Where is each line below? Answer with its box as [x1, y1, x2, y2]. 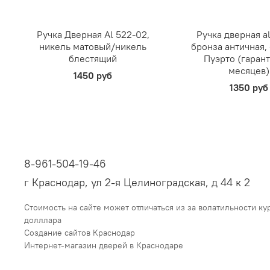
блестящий [69, 52, 118, 65]
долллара [24, 215, 61, 226]
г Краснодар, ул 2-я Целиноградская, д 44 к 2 [24, 175, 250, 190]
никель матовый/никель [39, 40, 147, 53]
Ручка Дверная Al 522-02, [36, 28, 149, 41]
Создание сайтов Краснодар [24, 227, 135, 239]
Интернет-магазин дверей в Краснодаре [24, 240, 183, 251]
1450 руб [74, 69, 113, 82]
